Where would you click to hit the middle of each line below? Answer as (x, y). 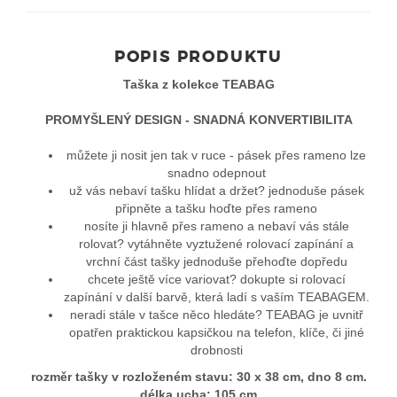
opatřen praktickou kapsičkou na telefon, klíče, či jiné (216, 332)
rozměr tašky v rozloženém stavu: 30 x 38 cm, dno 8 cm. (198, 376)
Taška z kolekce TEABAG (198, 84)
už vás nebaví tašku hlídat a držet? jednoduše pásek (216, 190)
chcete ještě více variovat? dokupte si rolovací (216, 279)
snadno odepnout (216, 172)
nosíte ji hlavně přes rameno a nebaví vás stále (216, 226)
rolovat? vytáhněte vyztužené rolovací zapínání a (216, 243)
